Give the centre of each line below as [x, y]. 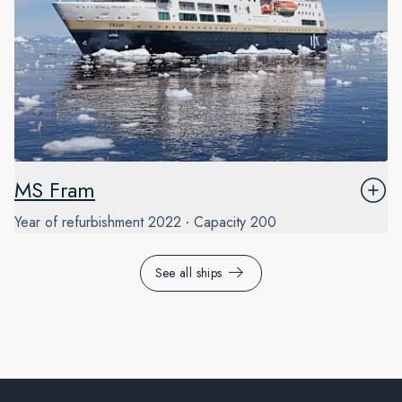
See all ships [188, 273]
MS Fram [55, 190]
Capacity [220, 223]
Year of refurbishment [79, 223]
